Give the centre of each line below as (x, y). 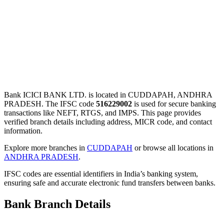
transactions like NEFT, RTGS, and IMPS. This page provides (102, 112)
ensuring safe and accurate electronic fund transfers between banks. (110, 182)
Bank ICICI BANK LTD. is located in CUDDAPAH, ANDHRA (108, 94)
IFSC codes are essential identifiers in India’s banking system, (101, 173)
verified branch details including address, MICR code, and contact (108, 121)
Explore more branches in (45, 147)
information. (23, 130)
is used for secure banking (174, 103)
